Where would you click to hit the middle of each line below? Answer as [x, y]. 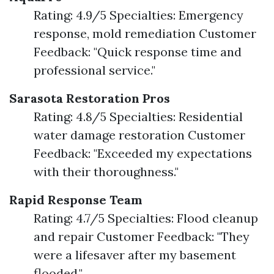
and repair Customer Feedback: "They [142, 236]
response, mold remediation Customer [145, 33]
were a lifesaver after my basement [135, 254]
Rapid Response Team [76, 199]
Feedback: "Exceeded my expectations [143, 153]
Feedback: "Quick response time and [138, 51]
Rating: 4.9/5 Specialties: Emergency [139, 15]
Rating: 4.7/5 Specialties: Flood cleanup [146, 218]
